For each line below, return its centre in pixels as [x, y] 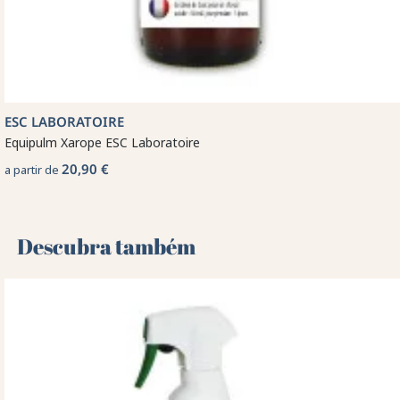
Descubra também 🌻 [122, 246]
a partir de [33, 169]
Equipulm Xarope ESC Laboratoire [102, 142]
